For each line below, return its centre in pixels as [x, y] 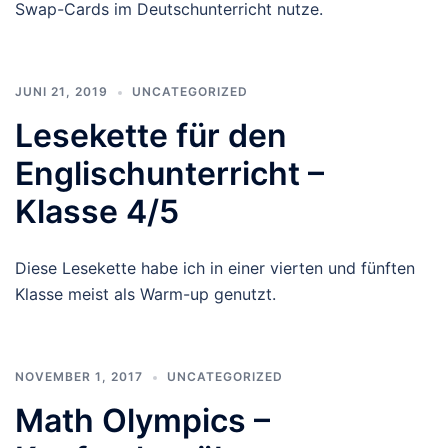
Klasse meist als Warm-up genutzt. [145, 294]
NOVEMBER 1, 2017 [79, 376]
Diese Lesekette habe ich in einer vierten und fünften [215, 268]
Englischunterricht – [169, 173]
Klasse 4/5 [97, 211]
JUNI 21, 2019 [61, 91]
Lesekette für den [151, 135]
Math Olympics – [142, 420]
